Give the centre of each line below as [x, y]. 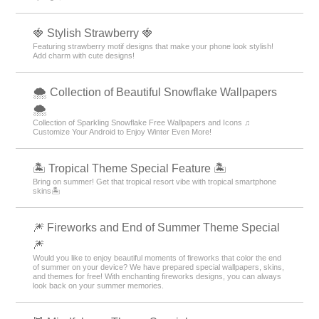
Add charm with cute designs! [84, 55]
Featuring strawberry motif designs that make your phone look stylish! [153, 46]
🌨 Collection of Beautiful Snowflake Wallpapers [155, 92]
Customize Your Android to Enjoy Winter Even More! [122, 131]
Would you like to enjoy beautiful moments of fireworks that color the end [157, 257]
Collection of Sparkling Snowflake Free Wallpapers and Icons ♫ [142, 122]
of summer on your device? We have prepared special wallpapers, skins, [159, 267]
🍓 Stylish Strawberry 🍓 [93, 33]
